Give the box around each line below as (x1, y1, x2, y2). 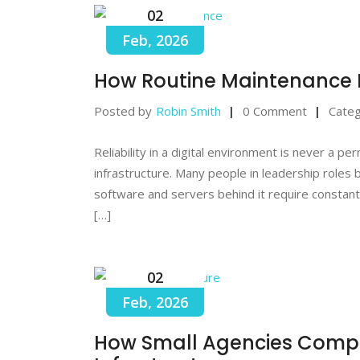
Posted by (94, 102, 152, 119)
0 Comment (243, 102, 307, 119)
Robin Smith (156, 102, 221, 119)
